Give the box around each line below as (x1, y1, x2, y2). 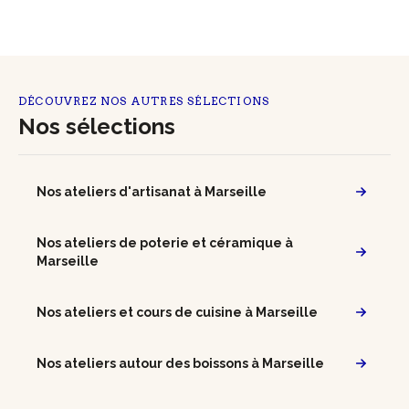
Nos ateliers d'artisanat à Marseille (37, 184, 267, 199)
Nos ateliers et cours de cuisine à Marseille (37, 305, 318, 320)
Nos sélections (18, 113, 175, 140)
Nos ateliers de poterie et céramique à (37, 236, 293, 250)
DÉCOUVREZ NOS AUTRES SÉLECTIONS (18, 94, 270, 108)
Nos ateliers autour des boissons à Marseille (37, 356, 324, 371)
